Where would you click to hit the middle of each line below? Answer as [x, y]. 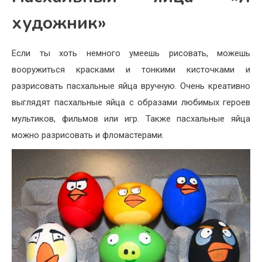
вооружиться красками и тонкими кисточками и [131, 69]
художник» [59, 23]
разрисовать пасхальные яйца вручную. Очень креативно [131, 86]
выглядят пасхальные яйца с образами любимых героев [131, 102]
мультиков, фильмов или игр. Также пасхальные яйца [131, 118]
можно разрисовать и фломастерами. [88, 135]
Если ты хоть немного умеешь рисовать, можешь [131, 53]
